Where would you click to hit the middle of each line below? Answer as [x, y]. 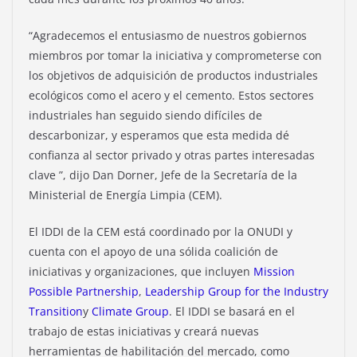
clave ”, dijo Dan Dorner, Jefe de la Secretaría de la [163, 175]
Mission [274, 271]
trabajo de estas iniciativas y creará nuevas [144, 331]
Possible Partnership [84, 291]
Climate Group [130, 311]
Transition [56, 311]
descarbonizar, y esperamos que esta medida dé [159, 135]
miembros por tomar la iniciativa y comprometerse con [175, 55]
